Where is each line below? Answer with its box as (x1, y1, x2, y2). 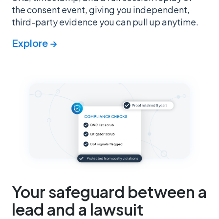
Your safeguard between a (12, 181, 207, 201)
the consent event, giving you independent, (12, 4, 190, 16)
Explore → (12, 37, 57, 49)
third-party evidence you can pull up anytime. (12, 16, 198, 28)
